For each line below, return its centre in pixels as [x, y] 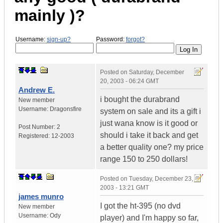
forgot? [135, 39]
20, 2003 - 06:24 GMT [129, 81]
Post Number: [38, 127]
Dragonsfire [66, 109]
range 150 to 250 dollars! [144, 159]
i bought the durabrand [140, 100]
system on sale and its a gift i [151, 111]
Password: [111, 39]
